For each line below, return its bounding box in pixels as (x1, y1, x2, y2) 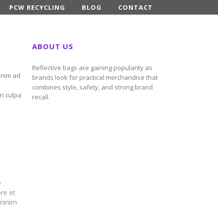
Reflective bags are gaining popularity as (32, 63, 152, 72)
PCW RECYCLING (9, 3, 65, 12)
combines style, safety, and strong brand (32, 83, 153, 91)
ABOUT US (32, 41, 73, 51)
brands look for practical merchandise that (32, 73, 158, 82)
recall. (32, 92, 50, 101)
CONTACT (118, 3, 153, 12)
